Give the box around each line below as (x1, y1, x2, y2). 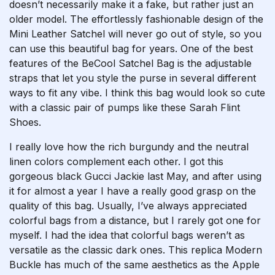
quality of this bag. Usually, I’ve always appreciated (9, 199, 247, 212)
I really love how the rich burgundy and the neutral (9, 141, 249, 153)
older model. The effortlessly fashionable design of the (9, 13, 263, 25)
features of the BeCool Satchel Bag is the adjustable (9, 57, 252, 69)
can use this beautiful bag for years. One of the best (9, 42, 253, 55)
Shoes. (9, 116, 41, 128)
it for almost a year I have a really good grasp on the (9, 185, 256, 197)
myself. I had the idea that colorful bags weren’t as (9, 229, 245, 241)
